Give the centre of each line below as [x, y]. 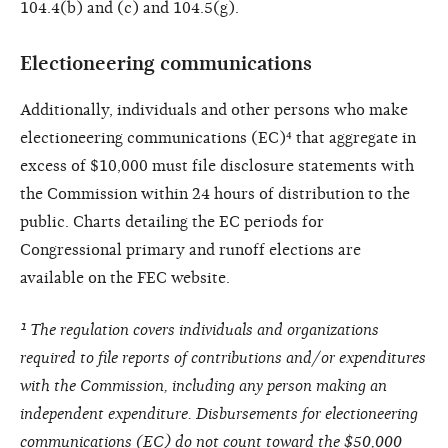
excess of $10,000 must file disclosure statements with [217, 165]
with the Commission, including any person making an [203, 385]
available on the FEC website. [125, 277]
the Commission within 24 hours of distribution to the [215, 193]
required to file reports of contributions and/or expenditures [223, 357]
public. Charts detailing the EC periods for [172, 221]
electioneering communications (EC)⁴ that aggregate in [218, 137]
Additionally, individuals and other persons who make [214, 109]
